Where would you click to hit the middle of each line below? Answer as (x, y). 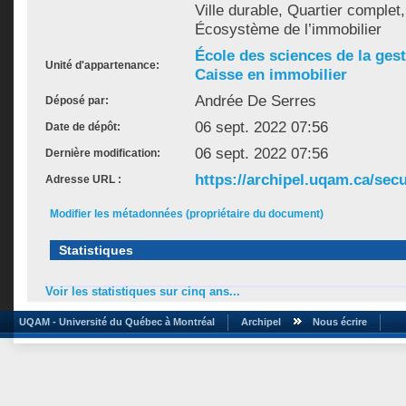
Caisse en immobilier (271, 74)
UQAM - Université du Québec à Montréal (114, 321)
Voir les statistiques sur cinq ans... (143, 292)
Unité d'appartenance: (102, 65)
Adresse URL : (83, 179)
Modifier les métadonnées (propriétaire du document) (187, 214)
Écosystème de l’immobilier (288, 29)
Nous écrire (340, 321)
